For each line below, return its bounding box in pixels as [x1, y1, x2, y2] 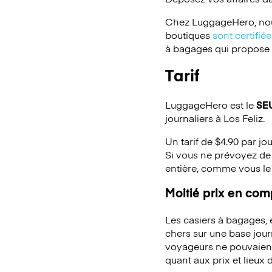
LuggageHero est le [165, 98, 256, 111]
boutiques [165, 28, 212, 42]
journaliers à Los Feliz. [165, 111, 265, 124]
